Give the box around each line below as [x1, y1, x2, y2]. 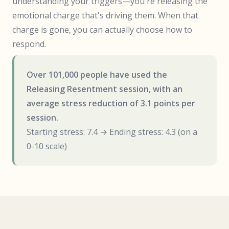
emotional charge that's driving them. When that [12, 10, 198, 21]
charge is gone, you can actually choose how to [12, 24, 192, 35]
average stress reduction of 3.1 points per [27, 98, 195, 109]
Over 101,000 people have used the [27, 69, 167, 80]
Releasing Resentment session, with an [27, 83, 182, 95]
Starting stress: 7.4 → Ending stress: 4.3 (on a [27, 126, 197, 138]
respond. [12, 38, 46, 50]
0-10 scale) [27, 141, 67, 152]
